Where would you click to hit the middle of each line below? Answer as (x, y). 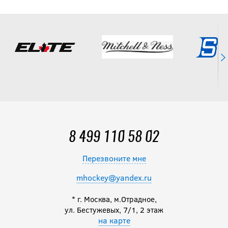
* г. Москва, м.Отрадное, (114, 199)
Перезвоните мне (114, 158)
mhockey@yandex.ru (114, 177)
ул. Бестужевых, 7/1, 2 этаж (114, 209)
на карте (114, 220)
